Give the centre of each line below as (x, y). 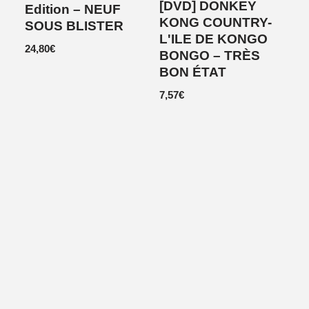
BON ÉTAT (193, 72)
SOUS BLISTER (74, 26)
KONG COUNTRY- (216, 23)
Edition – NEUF (73, 9)
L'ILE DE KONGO (213, 39)
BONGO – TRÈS (210, 56)
